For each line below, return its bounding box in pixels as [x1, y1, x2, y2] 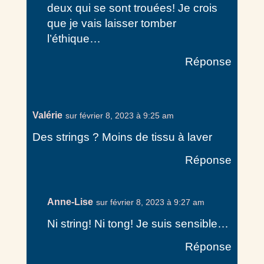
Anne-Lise [47, 197, 93, 207]
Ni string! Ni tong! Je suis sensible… [47, 217, 229, 230]
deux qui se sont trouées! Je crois [47, 2, 217, 14]
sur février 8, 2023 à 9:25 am [65, 111, 174, 120]
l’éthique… [47, 32, 101, 45]
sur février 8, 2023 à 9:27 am [95, 197, 204, 207]
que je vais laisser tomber [47, 17, 176, 29]
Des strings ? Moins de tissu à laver [32, 131, 212, 143]
